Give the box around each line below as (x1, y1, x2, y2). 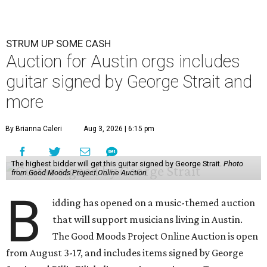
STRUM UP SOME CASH (6, 38, 111, 50)
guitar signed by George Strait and (6, 72, 252, 92)
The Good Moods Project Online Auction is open (52, 230, 259, 243)
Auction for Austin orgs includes (6, 51, 240, 72)
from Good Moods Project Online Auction (11, 168, 147, 178)
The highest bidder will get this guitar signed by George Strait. (11, 159, 223, 169)
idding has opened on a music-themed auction (52, 197, 256, 209)
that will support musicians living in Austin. (52, 213, 243, 226)
